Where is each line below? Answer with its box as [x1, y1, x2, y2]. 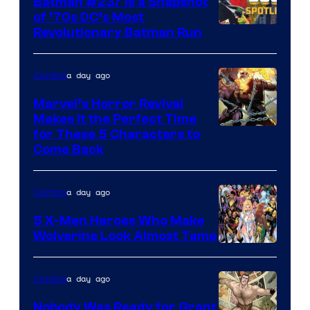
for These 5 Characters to [33, 126, 200, 142]
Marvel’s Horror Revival [33, 95, 183, 111]
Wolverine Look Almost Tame [33, 228, 217, 244]
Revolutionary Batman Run [33, 24, 202, 40]
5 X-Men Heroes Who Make [33, 212, 204, 228]
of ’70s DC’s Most [33, 9, 144, 25]
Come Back [33, 141, 104, 157]
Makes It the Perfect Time [33, 111, 197, 127]
